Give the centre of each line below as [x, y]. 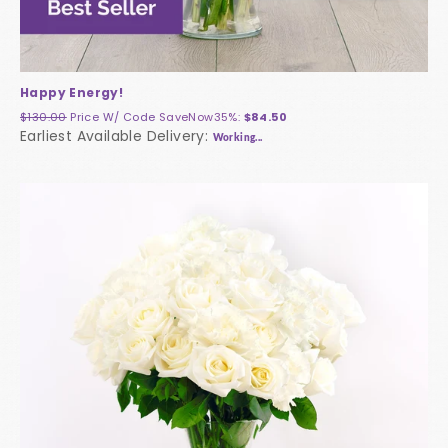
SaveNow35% [198, 117]
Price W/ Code [114, 117]
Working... [237, 138]
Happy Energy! [72, 93]
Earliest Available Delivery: [116, 136]
